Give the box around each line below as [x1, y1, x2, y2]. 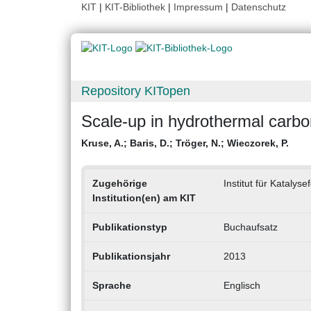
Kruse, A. [81, 137, 124, 149]
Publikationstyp [92, 221, 167, 233]
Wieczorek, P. [227, 137, 289, 149]
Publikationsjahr [92, 251, 170, 262]
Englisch [223, 280, 260, 292]
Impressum [174, 1, 223, 12]
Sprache [92, 280, 131, 292]
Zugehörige [92, 178, 147, 190]
